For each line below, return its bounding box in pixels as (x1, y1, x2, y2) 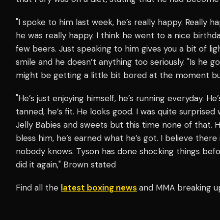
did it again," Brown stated (16, 159, 118, 170)
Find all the (16, 182, 61, 193)
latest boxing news (61, 182, 137, 193)
